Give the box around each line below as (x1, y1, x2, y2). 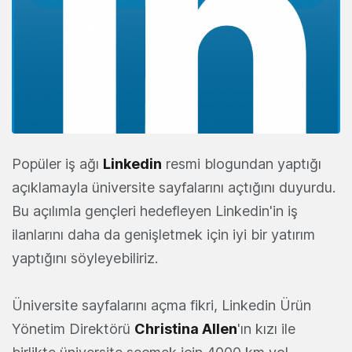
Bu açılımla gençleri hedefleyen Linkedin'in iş (12, 203, 298, 220)
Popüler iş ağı (12, 156, 103, 173)
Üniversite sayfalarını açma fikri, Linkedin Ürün (12, 297, 311, 314)
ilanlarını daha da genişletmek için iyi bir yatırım (12, 226, 315, 244)
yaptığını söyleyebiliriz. (12, 250, 158, 267)
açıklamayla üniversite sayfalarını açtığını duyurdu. (12, 179, 335, 196)
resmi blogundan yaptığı (162, 156, 321, 173)
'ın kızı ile (237, 321, 295, 338)
